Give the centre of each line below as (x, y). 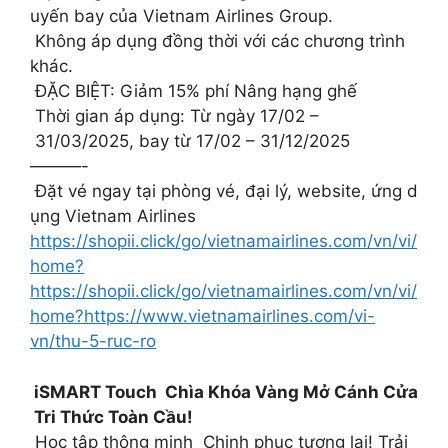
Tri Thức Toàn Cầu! (113, 416)
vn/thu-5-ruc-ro (93, 341)
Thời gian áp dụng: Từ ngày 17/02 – (174, 116)
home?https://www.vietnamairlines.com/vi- (202, 316)
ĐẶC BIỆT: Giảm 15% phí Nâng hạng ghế (193, 91)
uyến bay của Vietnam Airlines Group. (181, 16)
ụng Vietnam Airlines (113, 216)
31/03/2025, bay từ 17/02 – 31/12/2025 (190, 141)
